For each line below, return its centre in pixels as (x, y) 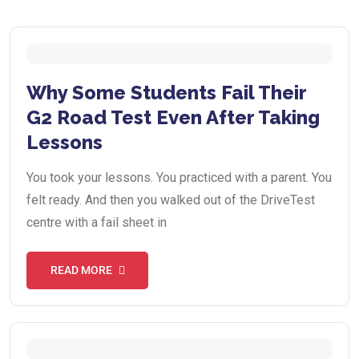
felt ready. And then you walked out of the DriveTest (171, 200)
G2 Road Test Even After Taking (173, 117)
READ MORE (81, 270)
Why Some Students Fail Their (166, 92)
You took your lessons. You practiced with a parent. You (179, 177)
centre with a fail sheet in (97, 222)
